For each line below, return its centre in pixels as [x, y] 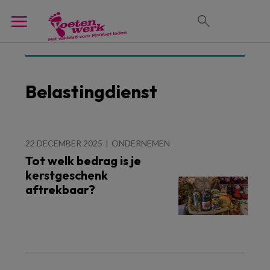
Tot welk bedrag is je [83, 161]
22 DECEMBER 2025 [64, 143]
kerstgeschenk [67, 175]
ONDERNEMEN [141, 143]
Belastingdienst [91, 92]
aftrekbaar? [60, 190]
